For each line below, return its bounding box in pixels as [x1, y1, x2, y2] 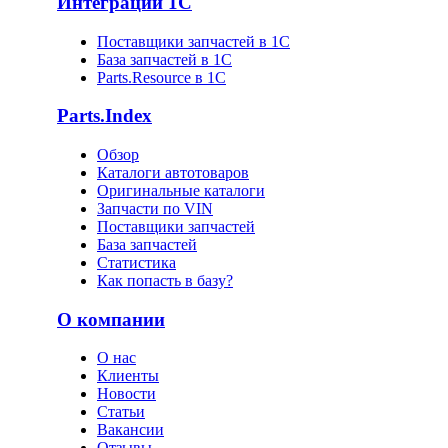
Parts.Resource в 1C [97, 68, 226, 86]
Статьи [97, 403, 145, 421]
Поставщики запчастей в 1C [97, 32, 290, 50]
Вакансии [97, 421, 164, 439]
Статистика [97, 254, 176, 271]
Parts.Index [57, 105, 152, 127]
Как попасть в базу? [97, 272, 233, 289]
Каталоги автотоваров [97, 164, 249, 181]
